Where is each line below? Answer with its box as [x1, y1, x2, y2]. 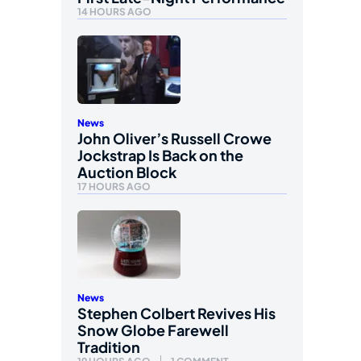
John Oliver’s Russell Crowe [77, 128, 272, 147]
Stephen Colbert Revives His [77, 304, 276, 323]
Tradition [77, 338, 140, 357]
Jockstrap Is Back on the [77, 145, 243, 164]
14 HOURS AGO [77, 5, 151, 18]
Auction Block [77, 162, 176, 181]
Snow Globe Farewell [77, 321, 229, 340]
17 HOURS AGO [77, 180, 151, 193]
